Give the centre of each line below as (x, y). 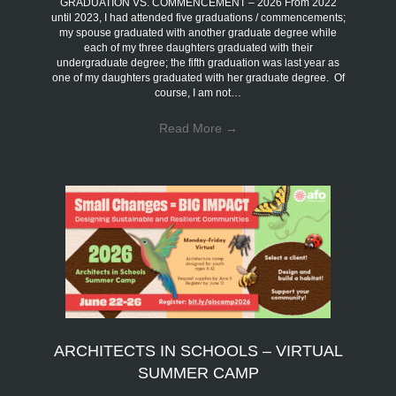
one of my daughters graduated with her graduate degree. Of (198, 77)
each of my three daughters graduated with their (198, 47)
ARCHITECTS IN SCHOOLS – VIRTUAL (198, 350)
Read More (192, 128)
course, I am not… (198, 92)
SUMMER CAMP (198, 373)
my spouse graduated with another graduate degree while (198, 32)
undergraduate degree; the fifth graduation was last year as (198, 62)
